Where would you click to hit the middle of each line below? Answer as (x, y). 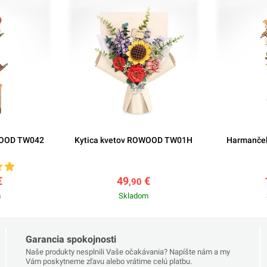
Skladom (133, 196)
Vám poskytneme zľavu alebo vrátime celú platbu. (108, 261)
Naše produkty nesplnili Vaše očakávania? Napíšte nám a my (128, 252)
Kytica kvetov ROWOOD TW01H (133, 140)
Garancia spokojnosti (71, 239)
